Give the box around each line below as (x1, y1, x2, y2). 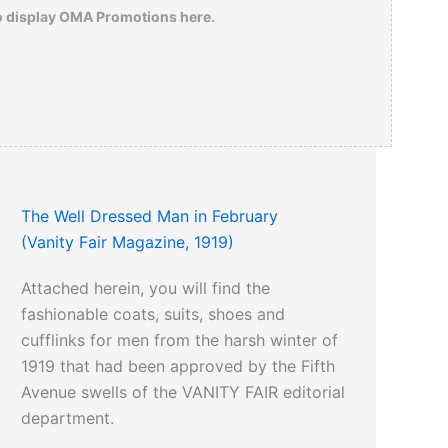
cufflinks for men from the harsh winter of (21, 330, 339, 351)
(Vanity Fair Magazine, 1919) (21, 232, 235, 253)
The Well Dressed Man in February (21, 206, 279, 227)
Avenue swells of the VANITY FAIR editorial (21, 382, 346, 403)
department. (21, 408, 115, 429)
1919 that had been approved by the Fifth (21, 356, 336, 377)
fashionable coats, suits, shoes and (21, 304, 286, 325)
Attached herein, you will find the (21, 278, 271, 299)
